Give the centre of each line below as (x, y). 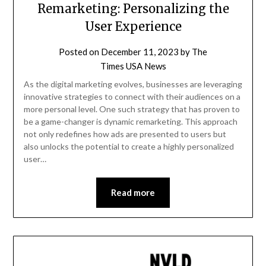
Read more (133, 192)
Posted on (80, 51)
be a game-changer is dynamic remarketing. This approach (130, 121)
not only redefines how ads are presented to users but (125, 134)
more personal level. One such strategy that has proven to (132, 109)
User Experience (133, 26)
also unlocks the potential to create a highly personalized (129, 146)
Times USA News (133, 66)
